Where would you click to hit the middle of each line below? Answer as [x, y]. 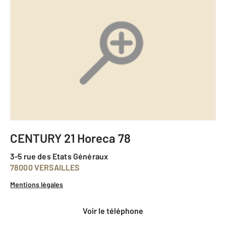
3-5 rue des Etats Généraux [62, 156]
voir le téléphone [115, 211]
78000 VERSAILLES [47, 167]
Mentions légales [37, 185]
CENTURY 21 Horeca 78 [74, 138]
